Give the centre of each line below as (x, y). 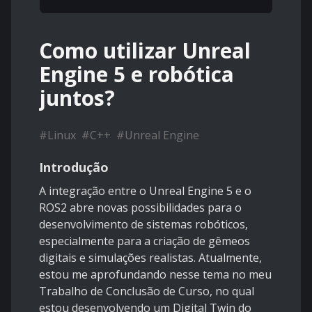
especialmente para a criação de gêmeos (145, 241)
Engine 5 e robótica (136, 75)
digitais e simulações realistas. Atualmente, (150, 258)
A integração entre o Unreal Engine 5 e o (145, 191)
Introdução (74, 167)
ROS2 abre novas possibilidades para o (140, 208)
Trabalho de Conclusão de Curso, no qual (147, 291)
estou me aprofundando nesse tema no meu (155, 275)
